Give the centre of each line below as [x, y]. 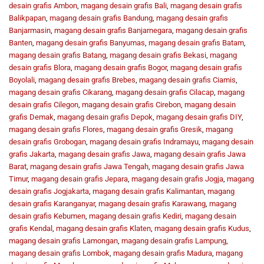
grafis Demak [31, 117]
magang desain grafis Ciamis [187, 80]
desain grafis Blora [40, 67]
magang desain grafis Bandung [101, 18]
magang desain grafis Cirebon [131, 104]
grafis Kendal [31, 228]
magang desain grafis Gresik [154, 129]
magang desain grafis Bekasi [158, 55]
